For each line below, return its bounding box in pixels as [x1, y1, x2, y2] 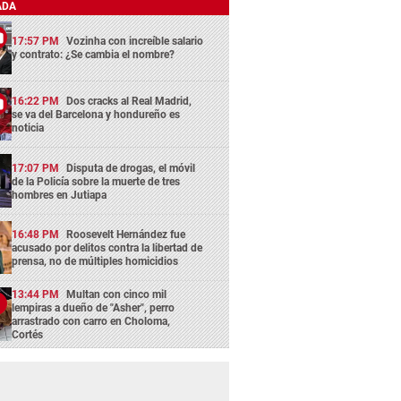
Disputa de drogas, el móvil [66, 161, 196, 175]
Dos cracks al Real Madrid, [66, 95, 192, 108]
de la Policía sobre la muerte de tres [12, 175, 181, 188]
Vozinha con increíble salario [66, 35, 204, 48]
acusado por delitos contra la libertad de [12, 241, 203, 254]
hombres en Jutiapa [12, 188, 107, 201]
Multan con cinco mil [66, 287, 167, 301]
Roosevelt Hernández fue [66, 227, 186, 241]
